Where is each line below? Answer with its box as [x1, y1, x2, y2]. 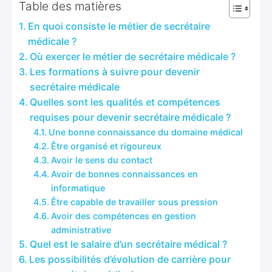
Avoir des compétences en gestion [50, 211, 196, 221]
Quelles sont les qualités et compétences [30, 96, 221, 108]
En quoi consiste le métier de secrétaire [28, 20, 211, 32]
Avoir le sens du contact [50, 155, 152, 165]
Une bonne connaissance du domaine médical [48, 127, 243, 137]
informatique [50, 183, 105, 193]
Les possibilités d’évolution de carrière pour [29, 253, 231, 265]
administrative [50, 225, 111, 235]
